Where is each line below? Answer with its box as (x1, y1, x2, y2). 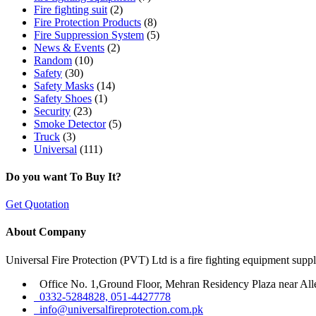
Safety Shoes (34, 92, 92, 104)
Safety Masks (34, 79, 94, 92)
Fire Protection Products (34, 16, 141, 28)
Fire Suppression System (34, 28, 144, 41)
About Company (6, 226, 86, 238)
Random (34, 54, 72, 66)
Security (34, 104, 71, 117)
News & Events (34, 41, 104, 54)
